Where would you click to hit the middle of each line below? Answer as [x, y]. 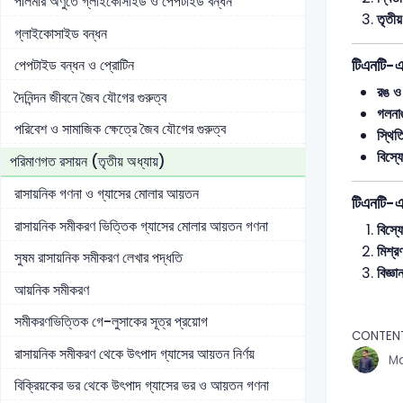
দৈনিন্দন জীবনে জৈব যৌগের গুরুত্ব [90, 97]
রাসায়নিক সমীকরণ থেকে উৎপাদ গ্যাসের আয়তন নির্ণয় [134, 354]
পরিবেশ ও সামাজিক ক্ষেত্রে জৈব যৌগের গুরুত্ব [120, 130]
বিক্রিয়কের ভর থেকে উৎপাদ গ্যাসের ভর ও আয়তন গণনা [142, 386]
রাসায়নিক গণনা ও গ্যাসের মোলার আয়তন [107, 194]
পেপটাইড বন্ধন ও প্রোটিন [74, 66]
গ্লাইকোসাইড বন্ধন [61, 33]
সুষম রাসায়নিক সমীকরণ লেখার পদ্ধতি [99, 258]
